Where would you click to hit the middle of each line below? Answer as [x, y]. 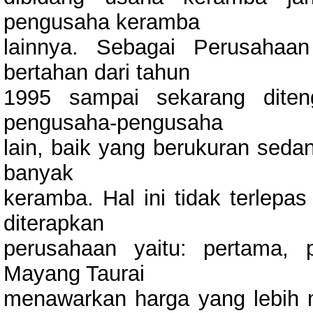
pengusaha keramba [102, 22]
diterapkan [54, 223]
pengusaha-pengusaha [113, 122]
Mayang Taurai [74, 273]
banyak [38, 173]
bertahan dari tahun [97, 72]
